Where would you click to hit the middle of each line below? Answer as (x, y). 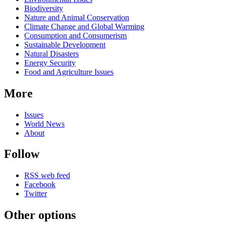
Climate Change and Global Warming (84, 26)
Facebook (40, 185)
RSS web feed (47, 176)
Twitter (36, 194)
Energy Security (50, 63)
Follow (22, 154)
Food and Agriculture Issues (69, 72)
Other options (40, 215)
